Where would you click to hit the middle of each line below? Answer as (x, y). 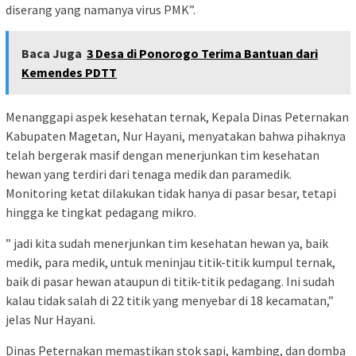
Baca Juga (52, 53)
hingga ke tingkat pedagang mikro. (101, 212)
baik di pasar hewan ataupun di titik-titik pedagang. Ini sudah (170, 281)
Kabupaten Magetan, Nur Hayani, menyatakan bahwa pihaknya (176, 135)
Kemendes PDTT (69, 72)
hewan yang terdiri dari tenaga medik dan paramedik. (149, 174)
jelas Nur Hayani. (50, 319)
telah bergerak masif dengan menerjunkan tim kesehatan (163, 155)
